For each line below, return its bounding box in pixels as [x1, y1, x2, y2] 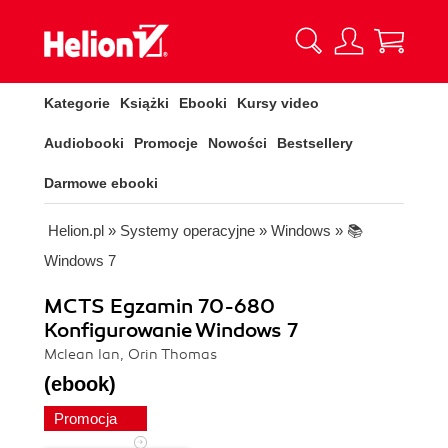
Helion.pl [48, 222, 104, 239]
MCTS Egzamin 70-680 [44, 294, 275, 319]
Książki [120, 95, 169, 111]
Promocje [134, 135, 198, 151]
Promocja [54, 410, 121, 427]
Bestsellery [277, 135, 353, 151]
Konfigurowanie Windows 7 [44, 318, 298, 343]
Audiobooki [44, 135, 124, 151]
